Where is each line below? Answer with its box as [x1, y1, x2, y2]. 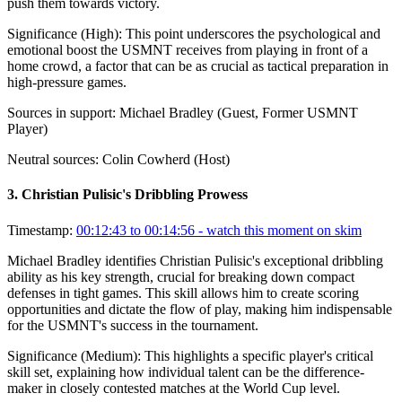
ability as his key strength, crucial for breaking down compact [7, 268, 354, 284]
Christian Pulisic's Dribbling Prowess [22, 187, 248, 203]
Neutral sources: [7, 152, 99, 168]
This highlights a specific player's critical [144, 347, 373, 363]
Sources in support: [7, 105, 116, 121]
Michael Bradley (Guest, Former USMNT [119, 105, 358, 121]
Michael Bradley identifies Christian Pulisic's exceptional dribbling [7, 252, 383, 268]
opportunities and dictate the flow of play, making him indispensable [7, 301, 392, 317]
